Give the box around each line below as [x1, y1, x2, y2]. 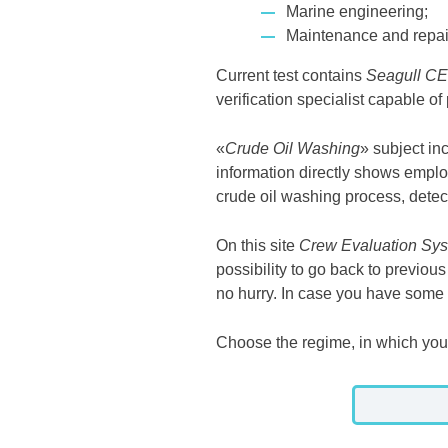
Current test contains [216, 67, 366, 85]
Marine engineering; [286, 3, 428, 21]
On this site [216, 237, 299, 255]
